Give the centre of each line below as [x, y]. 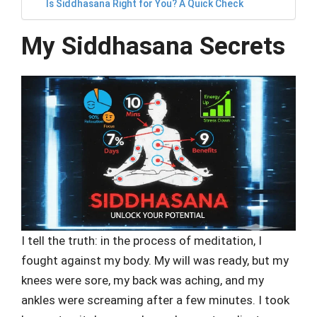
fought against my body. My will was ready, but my [155, 260]
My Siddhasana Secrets [153, 47]
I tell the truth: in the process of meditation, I [142, 240]
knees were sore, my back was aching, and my [143, 280]
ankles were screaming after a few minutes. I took [155, 300]
